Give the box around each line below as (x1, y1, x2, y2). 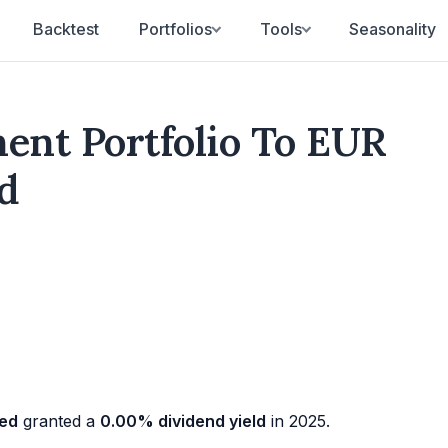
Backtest (33, 19, 100, 39)
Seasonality (348, 19, 436, 39)
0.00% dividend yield (100, 411, 266, 431)
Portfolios (139, 19, 213, 39)
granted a (18, 411, 100, 431)
